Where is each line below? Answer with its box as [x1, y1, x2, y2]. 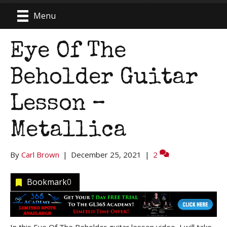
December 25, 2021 [71, 149, 141, 160]
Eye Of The [10, 41, 126, 63]
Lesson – [10, 93, 106, 116]
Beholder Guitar [10, 67, 198, 90]
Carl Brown [21, 149, 59, 160]
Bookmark [27, 176, 67, 187]
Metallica [10, 120, 127, 142]
